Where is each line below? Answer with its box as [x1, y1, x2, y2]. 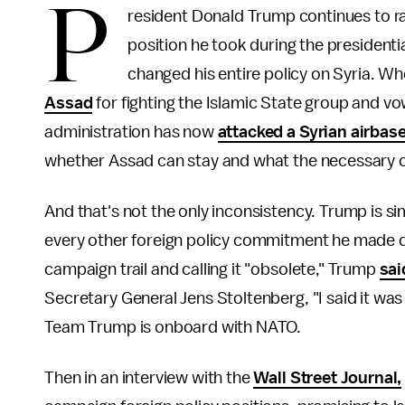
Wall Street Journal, [253, 369, 402, 387]
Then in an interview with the [44, 369, 254, 387]
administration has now [44, 123, 218, 141]
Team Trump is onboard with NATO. [44, 318, 302, 336]
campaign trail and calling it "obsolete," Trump [44, 260, 380, 278]
